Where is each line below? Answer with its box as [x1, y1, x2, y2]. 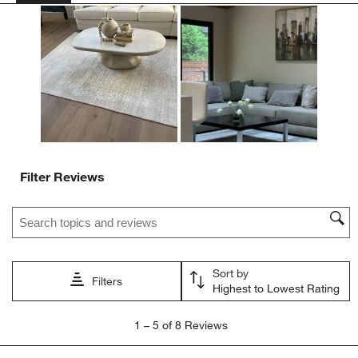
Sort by [212, 266, 249, 281]
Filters [92, 274, 123, 289]
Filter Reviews [20, 169, 105, 185]
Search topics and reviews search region [12, 201, 231, 217]
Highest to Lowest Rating [212, 281, 340, 296]
